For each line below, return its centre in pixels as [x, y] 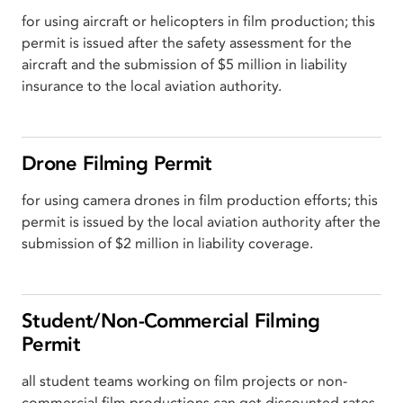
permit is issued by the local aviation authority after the [201, 222]
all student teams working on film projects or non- [184, 381]
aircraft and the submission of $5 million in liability [184, 64]
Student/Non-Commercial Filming [171, 321]
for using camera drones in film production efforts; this [200, 200]
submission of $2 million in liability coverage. [167, 243]
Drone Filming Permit [117, 163]
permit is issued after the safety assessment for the [187, 43]
